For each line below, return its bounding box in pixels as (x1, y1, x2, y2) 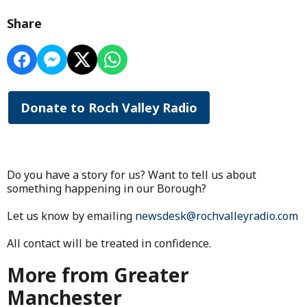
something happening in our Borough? (7, 180, 206, 196)
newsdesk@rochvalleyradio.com (135, 208, 298, 223)
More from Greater (7, 261, 189, 288)
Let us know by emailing (7, 208, 135, 223)
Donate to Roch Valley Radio (21, 99, 197, 116)
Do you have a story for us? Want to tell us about (7, 167, 256, 182)
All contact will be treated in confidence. (7, 235, 211, 251)
